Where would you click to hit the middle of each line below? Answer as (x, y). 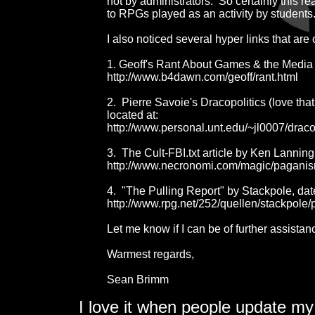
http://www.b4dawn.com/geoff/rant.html (202, 77)
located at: (133, 115)
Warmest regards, (150, 254)
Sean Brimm (138, 279)
